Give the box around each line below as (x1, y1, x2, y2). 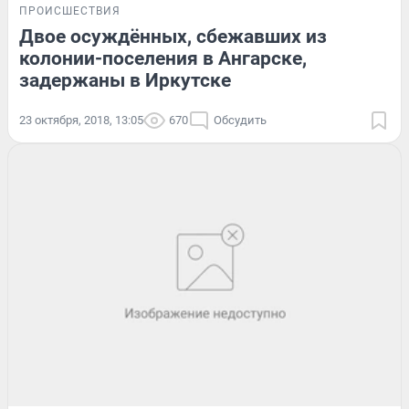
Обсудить (214, 113, 267, 128)
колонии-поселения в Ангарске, (19, 47, 307, 70)
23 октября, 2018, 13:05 (19, 113, 143, 128)
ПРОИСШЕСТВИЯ (19, 5, 121, 18)
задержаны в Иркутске (19, 69, 231, 92)
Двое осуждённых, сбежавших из (19, 26, 327, 48)
